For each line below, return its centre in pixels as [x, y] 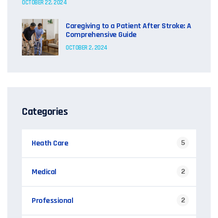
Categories [45, 112]
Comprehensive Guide [101, 35]
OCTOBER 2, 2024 [87, 48]
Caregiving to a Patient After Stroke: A [128, 26]
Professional [52, 200]
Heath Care [50, 143]
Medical [44, 172]
